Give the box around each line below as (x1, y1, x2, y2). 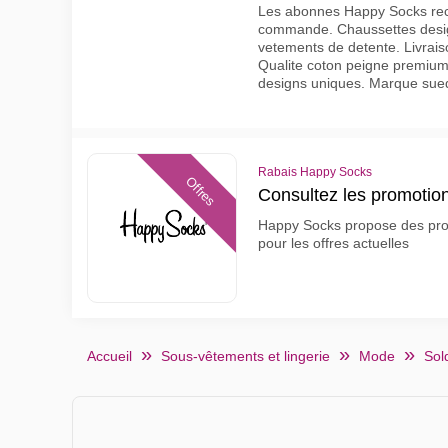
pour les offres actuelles (258, 235, 409, 251)
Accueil (87, 348, 132, 364)
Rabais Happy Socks (258, 165, 372, 179)
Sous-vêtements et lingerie (161, 348, 330, 364)
